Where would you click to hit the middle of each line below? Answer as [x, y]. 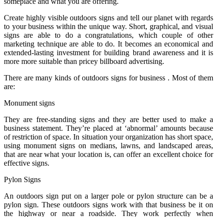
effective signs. [27, 163]
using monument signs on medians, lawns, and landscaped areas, [108, 145]
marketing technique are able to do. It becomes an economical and [108, 44]
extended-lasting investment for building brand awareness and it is [108, 52]
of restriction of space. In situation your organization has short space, [108, 137]
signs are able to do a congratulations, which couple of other [108, 35]
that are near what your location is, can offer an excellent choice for [108, 154]
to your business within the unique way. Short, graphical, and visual [108, 26]
